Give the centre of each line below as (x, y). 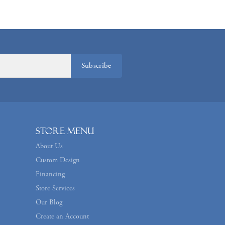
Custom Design (58, 160)
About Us (49, 146)
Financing (50, 174)
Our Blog (49, 202)
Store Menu (65, 131)
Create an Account (62, 216)
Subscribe (96, 65)
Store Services (55, 188)
